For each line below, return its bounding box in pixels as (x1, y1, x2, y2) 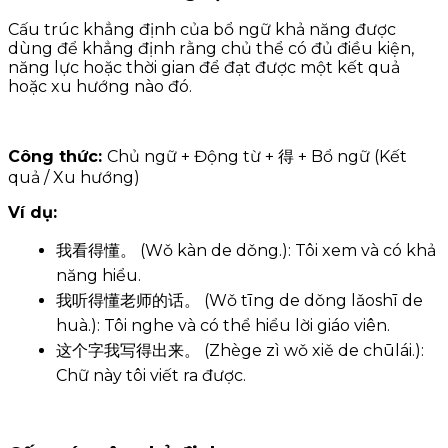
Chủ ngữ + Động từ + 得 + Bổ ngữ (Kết (107, 147, 407, 167)
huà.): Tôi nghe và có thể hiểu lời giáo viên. (56, 316, 390, 336)
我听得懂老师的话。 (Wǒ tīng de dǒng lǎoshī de (56, 291, 423, 311)
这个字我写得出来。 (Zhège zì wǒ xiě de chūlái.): (56, 341, 424, 361)
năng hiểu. (56, 266, 141, 286)
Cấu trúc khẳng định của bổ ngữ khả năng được (8, 20, 396, 40)
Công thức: (8, 147, 107, 167)
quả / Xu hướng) (8, 168, 140, 188)
